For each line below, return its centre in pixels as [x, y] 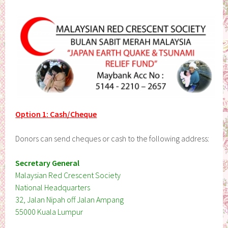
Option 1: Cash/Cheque [56, 114]
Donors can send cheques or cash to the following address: [112, 138]
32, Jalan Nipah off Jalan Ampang [70, 199]
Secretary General [48, 163]
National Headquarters [53, 187]
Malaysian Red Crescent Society [68, 175]
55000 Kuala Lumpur [49, 211]
